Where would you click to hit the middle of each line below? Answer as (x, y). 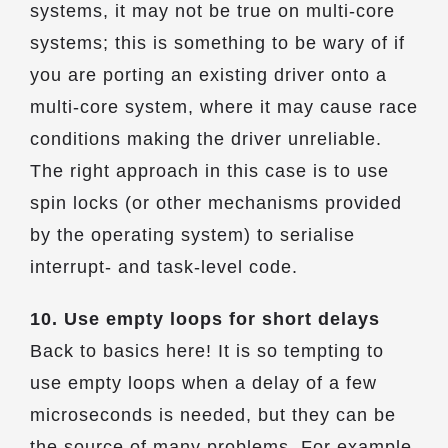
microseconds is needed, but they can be (213, 415)
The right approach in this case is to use (209, 171)
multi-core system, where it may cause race (224, 107)
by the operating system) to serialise (192, 235)
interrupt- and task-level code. (164, 267)
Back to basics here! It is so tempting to (207, 351)
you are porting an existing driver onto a (208, 75)
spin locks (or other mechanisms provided (216, 203)
